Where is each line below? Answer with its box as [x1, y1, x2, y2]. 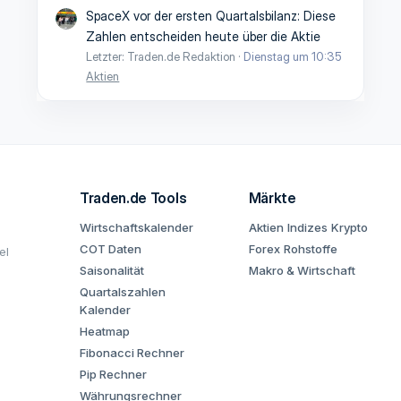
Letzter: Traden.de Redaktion [86, 49, 236, 64]
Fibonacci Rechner [80, 346, 184, 360]
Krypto [330, 220, 368, 235]
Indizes [286, 220, 328, 235]
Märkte [248, 189, 296, 207]
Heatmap [80, 324, 130, 338]
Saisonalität [80, 263, 144, 277]
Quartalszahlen [80, 285, 166, 299]
